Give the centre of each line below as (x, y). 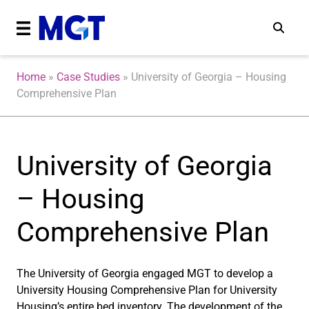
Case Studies (88, 77)
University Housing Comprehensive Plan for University (147, 290)
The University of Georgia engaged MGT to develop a (145, 273)
